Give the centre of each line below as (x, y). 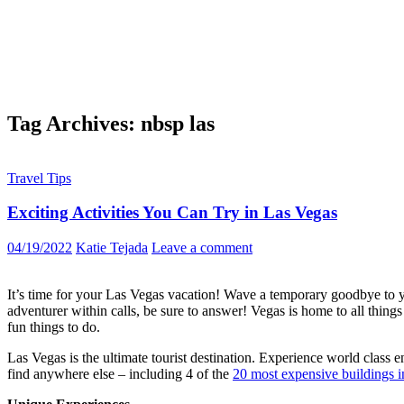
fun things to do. (55, 327)
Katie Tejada (112, 248)
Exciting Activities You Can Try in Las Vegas (172, 213)
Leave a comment (202, 248)
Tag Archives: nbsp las (111, 123)
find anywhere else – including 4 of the (120, 374)
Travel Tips (39, 178)
